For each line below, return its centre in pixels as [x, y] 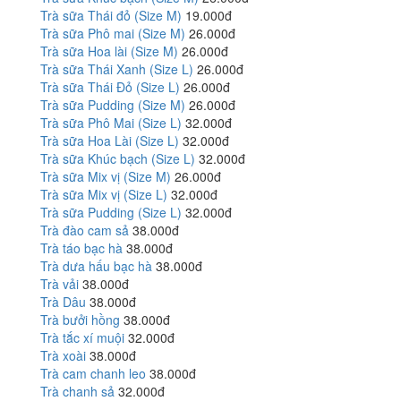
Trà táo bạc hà [81, 248]
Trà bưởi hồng [80, 320]
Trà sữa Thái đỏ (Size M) [111, 15]
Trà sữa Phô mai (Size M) [113, 33]
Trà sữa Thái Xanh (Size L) [117, 69]
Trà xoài [63, 355]
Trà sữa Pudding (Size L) [111, 212]
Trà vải [60, 284]
